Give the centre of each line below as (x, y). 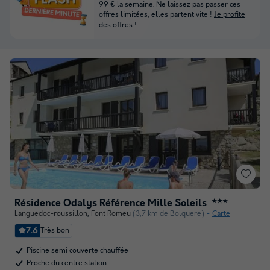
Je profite (230, 15)
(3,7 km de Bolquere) (168, 214)
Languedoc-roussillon (51, 214)
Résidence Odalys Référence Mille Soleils (111, 203)
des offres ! (118, 25)
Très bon (55, 231)
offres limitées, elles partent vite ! (155, 15)
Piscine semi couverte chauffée (77, 250)
